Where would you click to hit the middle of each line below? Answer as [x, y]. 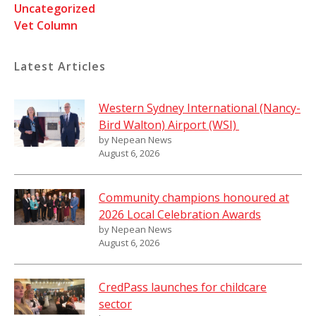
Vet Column [46, 25]
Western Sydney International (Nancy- [200, 108]
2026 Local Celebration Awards [180, 215]
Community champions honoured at [194, 198]
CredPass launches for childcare [183, 287]
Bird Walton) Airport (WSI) [169, 125]
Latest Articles [60, 67]
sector [115, 304]
